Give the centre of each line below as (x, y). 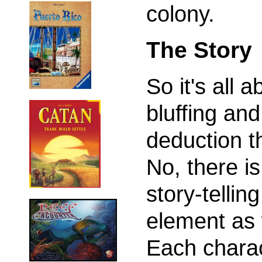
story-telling (203, 194)
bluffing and (203, 113)
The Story (199, 50)
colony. (180, 14)
